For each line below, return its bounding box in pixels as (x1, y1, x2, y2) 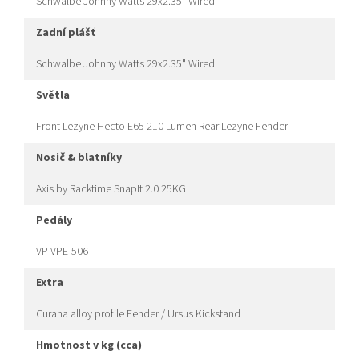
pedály (43, 212, 72, 229)
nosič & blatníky (43, 150, 122, 167)
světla (42, 87, 70, 104)
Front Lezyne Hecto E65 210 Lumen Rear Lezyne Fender (36, 119, 288, 135)
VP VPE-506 (36, 244, 88, 260)
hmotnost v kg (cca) (43, 337, 142, 354)
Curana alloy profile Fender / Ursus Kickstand (36, 306, 240, 323)
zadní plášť (42, 25, 95, 42)
